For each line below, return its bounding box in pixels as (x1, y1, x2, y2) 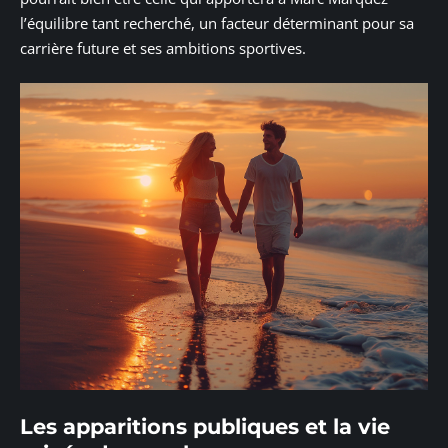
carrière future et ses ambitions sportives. (20, 37, 306, 58)
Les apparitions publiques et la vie (20, 413, 390, 439)
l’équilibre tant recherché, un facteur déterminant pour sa (20, 12, 414, 33)
